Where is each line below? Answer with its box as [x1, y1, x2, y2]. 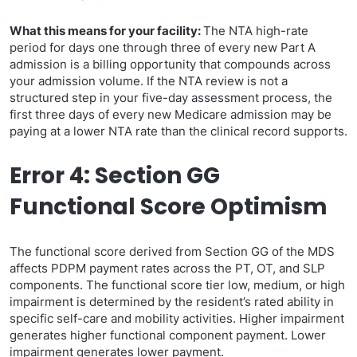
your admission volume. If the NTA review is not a [10, 73, 288, 88]
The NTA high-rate [203, 23, 308, 38]
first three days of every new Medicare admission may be [10, 107, 331, 122]
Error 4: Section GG [10, 160, 220, 191]
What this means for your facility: [10, 23, 203, 38]
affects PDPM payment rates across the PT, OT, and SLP [10, 261, 325, 276]
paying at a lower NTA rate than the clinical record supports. [10, 124, 347, 139]
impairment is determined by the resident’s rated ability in [10, 294, 334, 309]
